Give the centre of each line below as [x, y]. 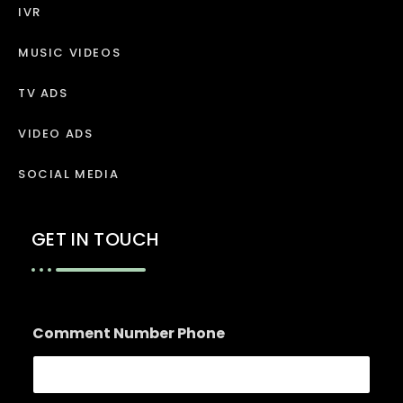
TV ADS [43, 93]
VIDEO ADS [56, 133]
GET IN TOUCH [96, 239]
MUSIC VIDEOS [70, 52]
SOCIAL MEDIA [69, 174]
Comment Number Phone [129, 333]
